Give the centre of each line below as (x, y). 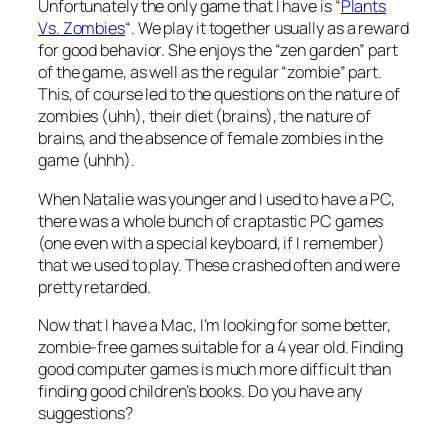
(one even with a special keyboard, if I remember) (212, 242)
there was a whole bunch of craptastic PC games (211, 220)
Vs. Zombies (81, 28)
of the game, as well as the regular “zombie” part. (210, 72)
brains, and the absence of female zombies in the (211, 138)
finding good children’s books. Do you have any (200, 390)
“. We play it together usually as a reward (266, 28)
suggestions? (85, 412)
